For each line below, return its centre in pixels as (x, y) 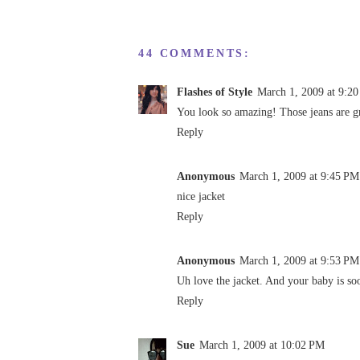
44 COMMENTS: (195, 53)
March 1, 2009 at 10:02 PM (262, 345)
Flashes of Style (215, 91)
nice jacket (201, 196)
